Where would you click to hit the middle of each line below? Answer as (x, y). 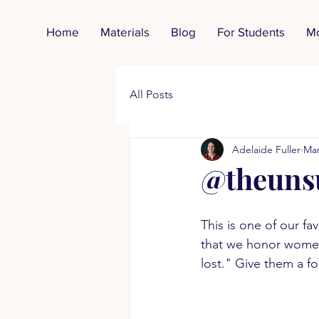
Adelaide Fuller (266, 149)
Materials (125, 32)
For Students (251, 32)
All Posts (151, 94)
